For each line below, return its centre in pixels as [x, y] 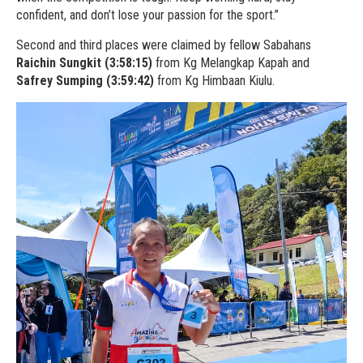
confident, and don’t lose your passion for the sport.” [147, 15]
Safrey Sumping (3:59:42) [85, 80]
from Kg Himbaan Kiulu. [214, 80]
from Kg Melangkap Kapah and [231, 62]
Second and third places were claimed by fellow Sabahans [164, 45]
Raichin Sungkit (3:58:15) [84, 62]
